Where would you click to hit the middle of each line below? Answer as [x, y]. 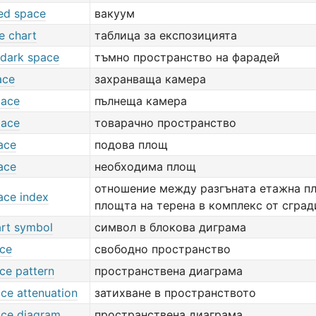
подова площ [131, 145]
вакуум [115, 13]
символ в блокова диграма [170, 227]
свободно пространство [163, 249]
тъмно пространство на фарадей [187, 57]
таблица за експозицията [166, 35]
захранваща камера [150, 79]
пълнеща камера [141, 101]
